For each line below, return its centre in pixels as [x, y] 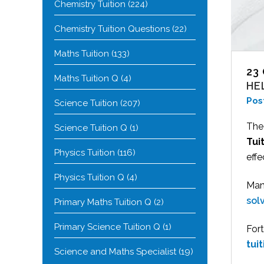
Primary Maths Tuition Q [103, 202]
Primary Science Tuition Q [107, 227]
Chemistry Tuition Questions [112, 29]
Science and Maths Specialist [115, 252]
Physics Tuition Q [89, 177]
